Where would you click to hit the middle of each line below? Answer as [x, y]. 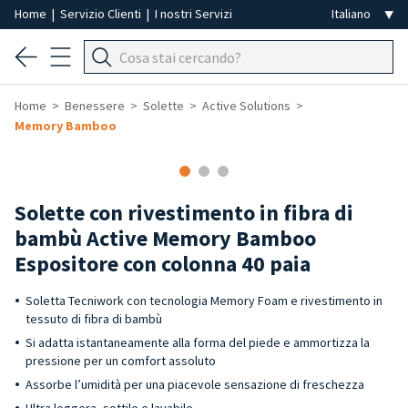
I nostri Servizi [194, 14]
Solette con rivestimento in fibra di [184, 213]
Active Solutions [246, 106]
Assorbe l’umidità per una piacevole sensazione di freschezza [195, 384]
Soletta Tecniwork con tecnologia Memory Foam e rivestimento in [204, 301]
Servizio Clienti [102, 14]
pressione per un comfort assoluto [122, 361]
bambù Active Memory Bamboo [165, 238]
